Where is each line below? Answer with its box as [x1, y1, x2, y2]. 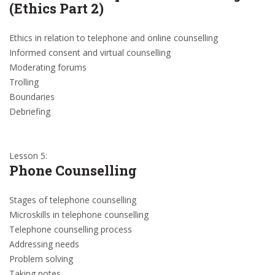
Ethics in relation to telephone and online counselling [9, 32, 218, 44]
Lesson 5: [9, 150, 47, 161]
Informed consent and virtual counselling [9, 47, 171, 58]
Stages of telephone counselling [9, 194, 136, 206]
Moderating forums [9, 61, 87, 73]
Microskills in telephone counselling [9, 209, 149, 220]
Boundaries [9, 91, 55, 103]
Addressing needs [9, 238, 79, 250]
